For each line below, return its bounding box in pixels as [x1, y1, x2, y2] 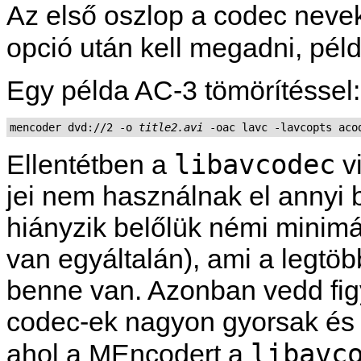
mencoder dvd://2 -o [10, 121, 139, 135]
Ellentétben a [6, 149, 174, 180]
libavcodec [174, 148, 335, 181]
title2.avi [139, 121, 203, 135]
